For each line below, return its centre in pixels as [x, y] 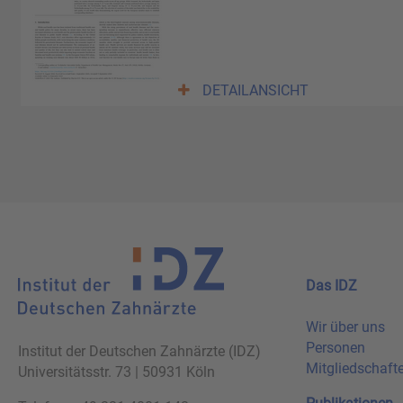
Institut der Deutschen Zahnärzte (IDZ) [139, 351]
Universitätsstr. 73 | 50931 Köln [116, 372]
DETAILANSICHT [255, 91]
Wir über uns [345, 327]
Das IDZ [331, 286]
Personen [336, 348]
